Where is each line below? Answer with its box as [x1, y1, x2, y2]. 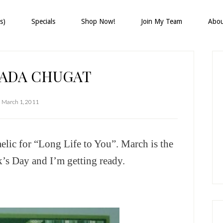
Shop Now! [81, 17, 115, 25]
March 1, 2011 [1, 98, 39, 106]
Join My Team [141, 17, 182, 25]
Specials [31, 17, 55, 25]
